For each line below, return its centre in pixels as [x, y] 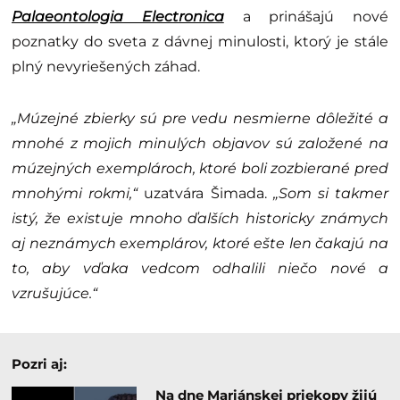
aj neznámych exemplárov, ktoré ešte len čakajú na [200, 244]
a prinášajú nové [306, 17]
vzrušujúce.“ [54, 294]
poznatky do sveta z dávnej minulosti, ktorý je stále [200, 42]
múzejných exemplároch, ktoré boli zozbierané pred [200, 169]
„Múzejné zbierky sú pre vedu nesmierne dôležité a [200, 119]
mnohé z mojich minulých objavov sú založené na [200, 144]
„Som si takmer [331, 194]
